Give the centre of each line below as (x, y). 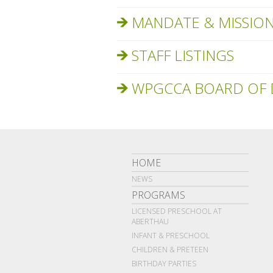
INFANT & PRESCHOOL (171, 236)
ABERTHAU (150, 222)
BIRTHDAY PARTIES (164, 264)
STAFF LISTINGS (183, 55)
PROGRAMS (158, 195)
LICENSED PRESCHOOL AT (177, 211)
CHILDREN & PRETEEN (170, 250)
